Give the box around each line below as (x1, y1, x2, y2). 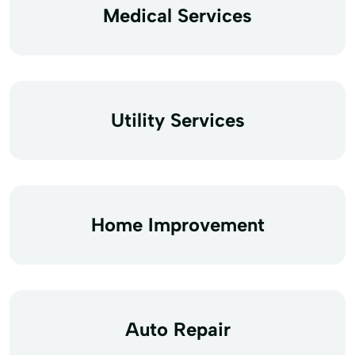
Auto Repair (124, 317, 231, 341)
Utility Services (110, 108, 245, 132)
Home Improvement (90, 212, 265, 236)
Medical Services (103, 3, 252, 27)
